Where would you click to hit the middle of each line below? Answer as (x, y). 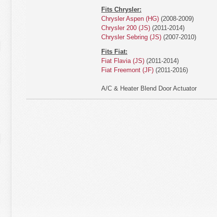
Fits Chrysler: (121, 9)
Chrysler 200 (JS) (126, 28)
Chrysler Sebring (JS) (131, 37)
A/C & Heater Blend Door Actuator (149, 88)
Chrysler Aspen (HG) (130, 19)
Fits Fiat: (114, 52)
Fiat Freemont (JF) (127, 70)
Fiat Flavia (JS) (123, 61)
